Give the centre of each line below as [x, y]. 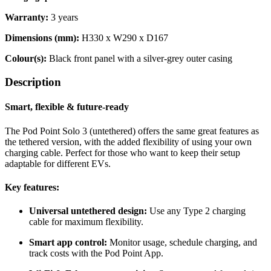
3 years [64, 18]
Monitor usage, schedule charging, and [183, 243]
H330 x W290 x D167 [125, 38]
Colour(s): [27, 59]
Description [33, 82]
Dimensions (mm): [43, 38]
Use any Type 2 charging [198, 211]
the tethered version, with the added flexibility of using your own [128, 142]
